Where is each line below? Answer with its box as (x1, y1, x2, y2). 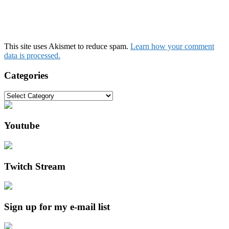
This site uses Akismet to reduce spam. (4, 42, 130, 51)
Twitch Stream (4, 161, 65, 172)
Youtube (4, 120, 39, 131)
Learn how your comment (130, 42, 214, 51)
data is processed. (4, 51, 60, 60)
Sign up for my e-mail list (4, 201, 110, 213)
